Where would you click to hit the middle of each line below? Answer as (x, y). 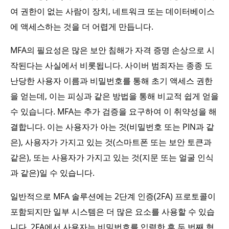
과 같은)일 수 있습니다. (52, 173)
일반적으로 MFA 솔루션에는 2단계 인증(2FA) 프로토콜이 (113, 196)
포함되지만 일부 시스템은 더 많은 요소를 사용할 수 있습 (112, 212)
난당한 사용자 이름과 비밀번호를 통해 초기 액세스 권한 (111, 81)
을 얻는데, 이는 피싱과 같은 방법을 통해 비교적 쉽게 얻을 (114, 96)
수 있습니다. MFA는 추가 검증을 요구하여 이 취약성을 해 (113, 111)
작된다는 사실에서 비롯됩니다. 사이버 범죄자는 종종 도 (111, 65)
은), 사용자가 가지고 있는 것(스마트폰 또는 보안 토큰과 (111, 142)
